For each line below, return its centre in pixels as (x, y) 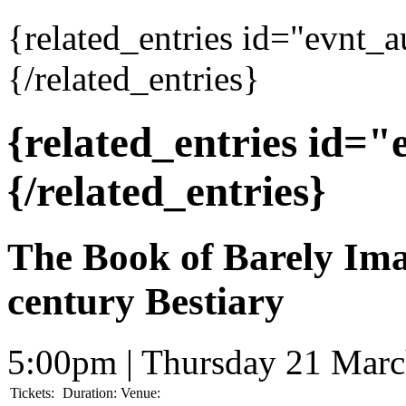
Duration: (90, 393)
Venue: (140, 393)
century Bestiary (146, 302)
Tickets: (32, 393)
